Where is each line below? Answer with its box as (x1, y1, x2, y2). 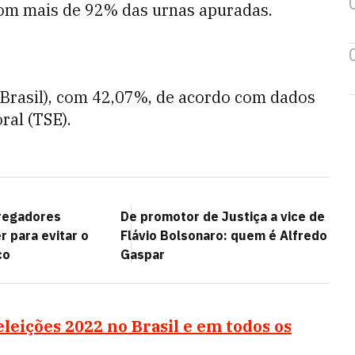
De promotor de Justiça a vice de (120, 208, 325, 224)
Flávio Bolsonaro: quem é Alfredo (120, 227, 327, 243)
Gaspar (120, 246, 165, 262)
